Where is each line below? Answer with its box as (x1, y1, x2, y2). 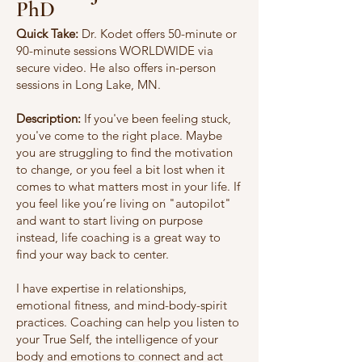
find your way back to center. (16, 246, 169, 262)
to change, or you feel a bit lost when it (16, 162, 225, 177)
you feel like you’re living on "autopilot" (16, 196, 231, 211)
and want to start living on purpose (16, 213, 203, 228)
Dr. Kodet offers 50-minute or (82, 26, 237, 41)
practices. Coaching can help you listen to (16, 314, 239, 330)
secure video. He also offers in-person (16, 60, 216, 75)
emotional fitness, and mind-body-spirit (16, 297, 227, 313)
